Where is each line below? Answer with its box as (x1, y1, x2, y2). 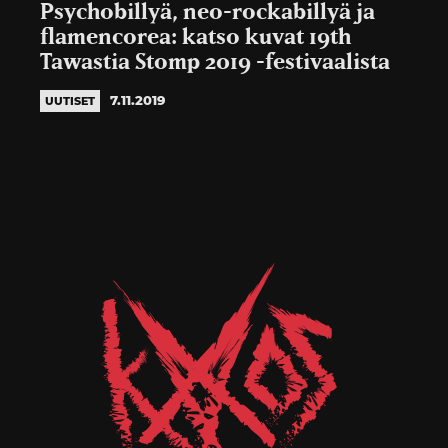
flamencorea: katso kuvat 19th (40, 26, 351, 48)
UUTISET (45, 93, 95, 108)
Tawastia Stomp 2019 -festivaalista (40, 51, 390, 73)
